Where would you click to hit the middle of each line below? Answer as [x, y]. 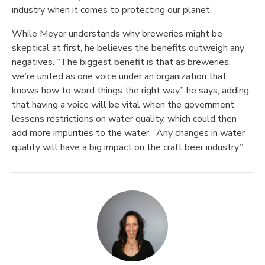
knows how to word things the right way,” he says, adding [130, 91]
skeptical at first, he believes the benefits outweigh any [128, 48]
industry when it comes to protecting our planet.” [113, 10]
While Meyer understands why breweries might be [117, 34]
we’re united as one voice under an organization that [119, 76]
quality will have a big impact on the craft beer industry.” [127, 147]
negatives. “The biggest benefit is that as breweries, [121, 62]
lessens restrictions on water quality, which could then [124, 119]
